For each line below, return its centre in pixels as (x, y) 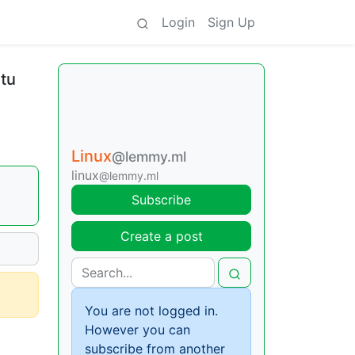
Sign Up (231, 22)
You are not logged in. (151, 311)
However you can (137, 330)
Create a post (161, 236)
